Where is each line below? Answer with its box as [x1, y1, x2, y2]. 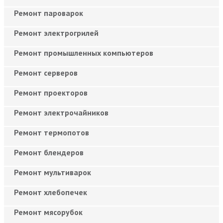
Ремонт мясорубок [14, 207, 83, 217]
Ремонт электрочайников [14, 107, 109, 117]
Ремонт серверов [14, 67, 78, 78]
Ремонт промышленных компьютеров [14, 47, 153, 58]
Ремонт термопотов [14, 127, 89, 137]
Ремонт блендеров [14, 147, 84, 157]
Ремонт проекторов [14, 87, 88, 98]
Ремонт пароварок [14, 7, 83, 18]
